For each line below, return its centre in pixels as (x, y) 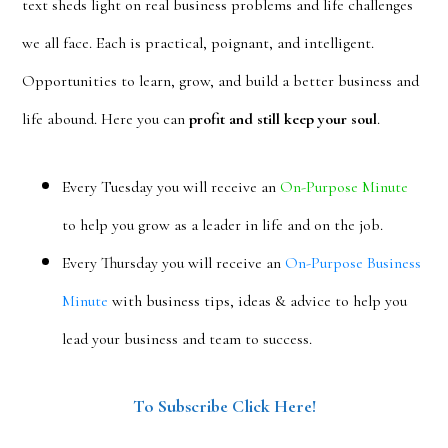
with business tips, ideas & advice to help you (258, 301)
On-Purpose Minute (344, 187)
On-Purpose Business (353, 263)
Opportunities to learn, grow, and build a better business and (221, 81)
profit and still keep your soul (283, 119)
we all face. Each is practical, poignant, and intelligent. (198, 43)
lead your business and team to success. (187, 339)
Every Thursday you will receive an (174, 263)
